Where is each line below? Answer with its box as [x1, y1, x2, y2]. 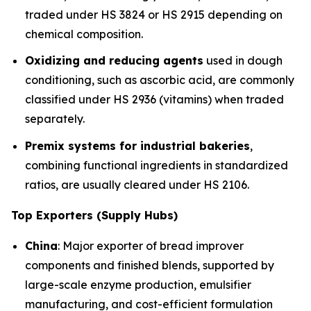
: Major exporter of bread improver [58, 238, 244, 253]
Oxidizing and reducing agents [25, 53, 203, 68]
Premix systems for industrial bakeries [25, 138, 250, 153]
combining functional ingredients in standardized [25, 158, 288, 172]
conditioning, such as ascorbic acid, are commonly [25, 73, 294, 87]
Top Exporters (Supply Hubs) [11, 208, 178, 222]
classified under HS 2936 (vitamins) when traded [25, 92, 284, 107]
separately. [25, 112, 85, 126]
